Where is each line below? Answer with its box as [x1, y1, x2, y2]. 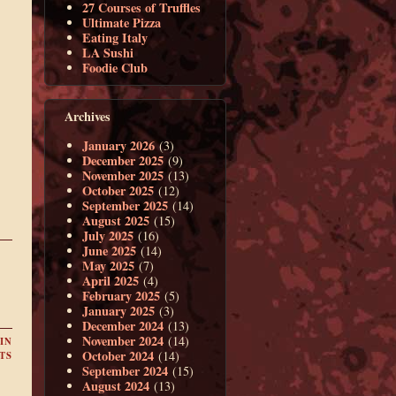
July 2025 [82, 225, 134, 245]
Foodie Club [82, 58, 148, 78]
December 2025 [82, 150, 164, 170]
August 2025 [82, 210, 150, 230]
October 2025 [82, 180, 155, 200]
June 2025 [82, 240, 137, 260]
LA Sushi [82, 43, 134, 63]
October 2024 [82, 346, 155, 365]
